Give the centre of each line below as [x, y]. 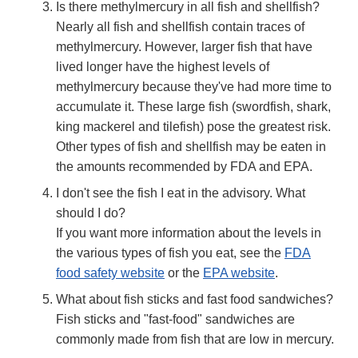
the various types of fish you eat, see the [170, 253]
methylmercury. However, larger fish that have [184, 47]
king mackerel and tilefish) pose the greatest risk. [193, 127]
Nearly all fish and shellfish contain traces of [180, 27]
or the [184, 273]
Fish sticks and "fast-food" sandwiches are [175, 320]
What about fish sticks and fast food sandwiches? [195, 300]
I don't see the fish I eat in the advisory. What [181, 193]
